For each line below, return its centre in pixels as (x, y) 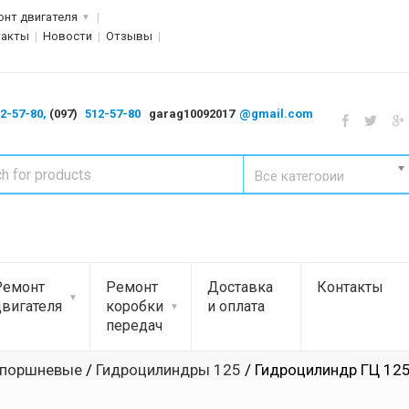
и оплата (236, 306)
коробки (135, 306)
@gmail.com (276, 114)
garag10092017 (191, 114)
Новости (68, 36)
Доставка (240, 287)
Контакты (350, 287)
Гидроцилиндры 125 (168, 370)
